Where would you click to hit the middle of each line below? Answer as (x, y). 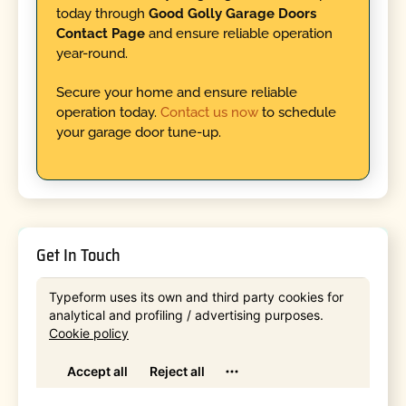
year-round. (92, 54)
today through (102, 14)
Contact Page (100, 34)
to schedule (297, 112)
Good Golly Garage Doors (232, 14)
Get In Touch (79, 255)
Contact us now (209, 112)
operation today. (108, 112)
